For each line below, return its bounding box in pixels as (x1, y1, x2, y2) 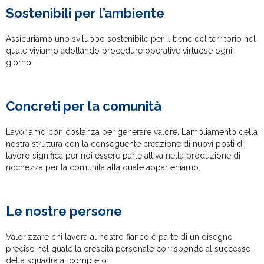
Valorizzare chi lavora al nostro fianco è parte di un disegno (6, 232, 233, 242)
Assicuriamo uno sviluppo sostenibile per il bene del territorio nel (6, 34, 256, 44)
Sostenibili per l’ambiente (6, 5, 164, 21)
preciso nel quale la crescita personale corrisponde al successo (6, 243, 251, 253)
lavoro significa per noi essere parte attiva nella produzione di (6, 150, 240, 160)
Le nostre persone (6, 203, 122, 219)
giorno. (6, 57, 33, 67)
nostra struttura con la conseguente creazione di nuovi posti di (6, 138, 244, 148)
